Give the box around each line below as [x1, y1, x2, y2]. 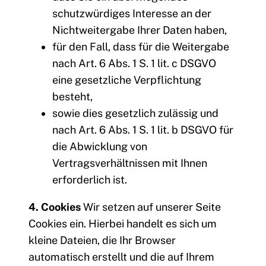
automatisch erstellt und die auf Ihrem [28, 251, 214, 264]
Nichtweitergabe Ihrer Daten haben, [52, 24, 227, 37]
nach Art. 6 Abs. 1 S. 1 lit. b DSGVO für [52, 123, 233, 137]
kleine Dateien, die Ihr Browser [28, 234, 176, 247]
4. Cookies [28, 201, 81, 214]
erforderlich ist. [52, 173, 127, 186]
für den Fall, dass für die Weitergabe [52, 40, 229, 53]
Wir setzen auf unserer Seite [81, 201, 221, 214]
